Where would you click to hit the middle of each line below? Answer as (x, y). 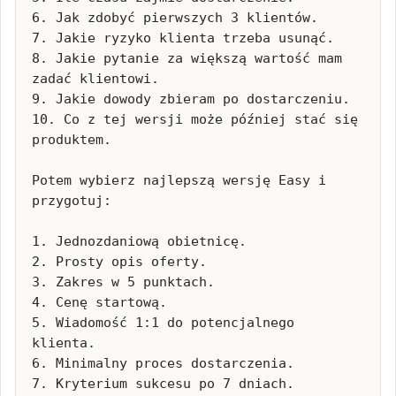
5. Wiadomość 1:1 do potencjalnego (163, 323)
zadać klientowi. (95, 79)
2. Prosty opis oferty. (119, 262)
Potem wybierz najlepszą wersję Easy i (179, 180)
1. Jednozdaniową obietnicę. (139, 241)
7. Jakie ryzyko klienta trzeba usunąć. (183, 38)
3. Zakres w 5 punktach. (123, 282)
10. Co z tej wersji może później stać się (195, 119)
